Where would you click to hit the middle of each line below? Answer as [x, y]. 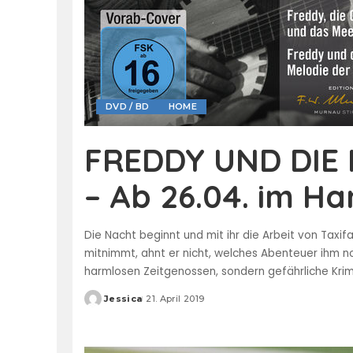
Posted [102, 305]
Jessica [123, 298]
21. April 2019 [175, 298]
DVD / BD [128, 106]
